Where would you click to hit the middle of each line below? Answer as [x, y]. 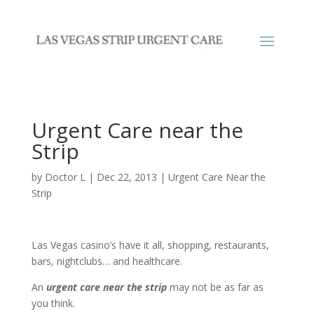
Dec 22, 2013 [127, 177]
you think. [53, 303]
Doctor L [65, 177]
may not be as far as [215, 287]
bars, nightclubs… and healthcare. [107, 261]
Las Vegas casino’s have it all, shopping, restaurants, [150, 245]
